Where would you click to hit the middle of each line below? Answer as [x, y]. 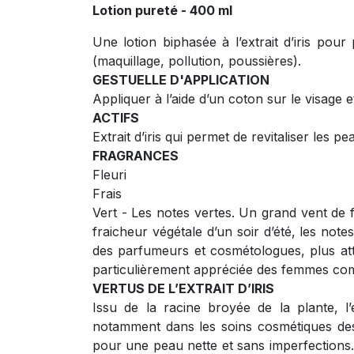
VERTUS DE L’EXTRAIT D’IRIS [183, 288]
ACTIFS [116, 117]
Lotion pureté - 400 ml [162, 10]
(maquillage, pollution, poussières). [197, 60]
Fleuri [109, 174]
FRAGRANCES [136, 155]
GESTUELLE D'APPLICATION [181, 79]
